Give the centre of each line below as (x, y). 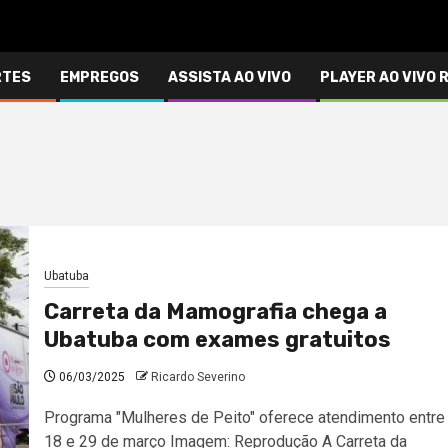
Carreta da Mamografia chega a (215, 312)
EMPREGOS (99, 77)
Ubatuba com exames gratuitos (217, 340)
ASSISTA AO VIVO (229, 77)
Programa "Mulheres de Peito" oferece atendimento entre (244, 418)
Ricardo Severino (197, 377)
